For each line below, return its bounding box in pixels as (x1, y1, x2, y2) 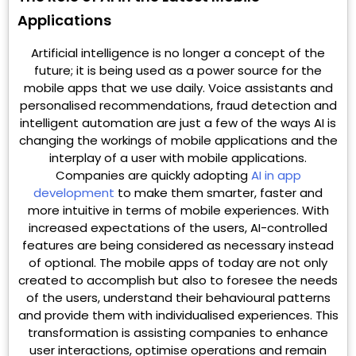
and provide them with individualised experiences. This (17, 306, 339, 323)
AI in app (250, 166, 301, 184)
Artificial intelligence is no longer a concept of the (31, 44, 325, 61)
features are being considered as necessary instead (22, 236, 334, 253)
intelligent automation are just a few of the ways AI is (20, 114, 336, 131)
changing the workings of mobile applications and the (18, 131, 338, 149)
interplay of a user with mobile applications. (49, 149, 307, 166)
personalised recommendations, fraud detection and (19, 96, 337, 114)
